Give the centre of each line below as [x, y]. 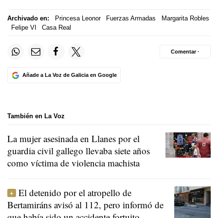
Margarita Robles [185, 18]
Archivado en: [28, 18]
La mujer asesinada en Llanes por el [73, 138]
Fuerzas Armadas [131, 18]
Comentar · [185, 51]
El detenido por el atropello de [75, 192]
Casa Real [56, 27]
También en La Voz [36, 116]
